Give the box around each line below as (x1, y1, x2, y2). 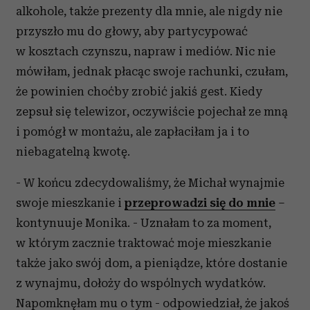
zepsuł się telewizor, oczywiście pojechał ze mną (16, 104, 288, 118)
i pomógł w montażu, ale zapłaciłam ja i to (16, 125, 249, 138)
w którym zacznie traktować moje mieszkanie (16, 236, 271, 250)
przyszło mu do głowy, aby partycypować (16, 24, 248, 38)
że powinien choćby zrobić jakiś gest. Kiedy (16, 84, 262, 98)
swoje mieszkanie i (16, 196, 125, 210)
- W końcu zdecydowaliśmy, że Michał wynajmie (16, 176, 284, 190)
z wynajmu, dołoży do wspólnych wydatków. (16, 276, 266, 290)
